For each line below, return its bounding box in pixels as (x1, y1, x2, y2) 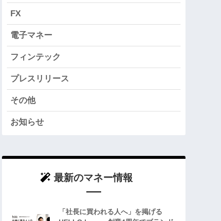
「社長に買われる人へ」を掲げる (59, 208, 162, 216)
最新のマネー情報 (53, 172, 133, 184)
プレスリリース (10, 74, 69, 84)
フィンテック (10, 52, 61, 62)
